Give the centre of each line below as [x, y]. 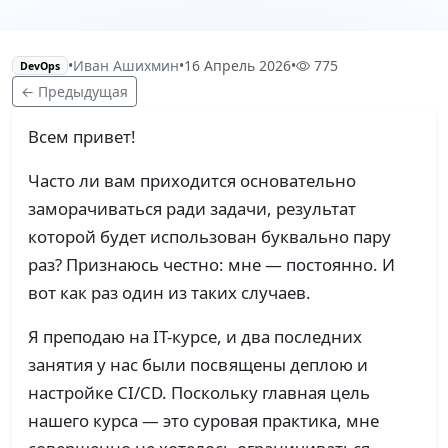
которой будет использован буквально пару [209, 237]
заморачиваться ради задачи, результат [192, 209]
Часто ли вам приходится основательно [192, 181]
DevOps [39, 65]
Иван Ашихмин [125, 66]
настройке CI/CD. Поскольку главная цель [199, 393]
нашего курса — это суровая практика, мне [203, 421]
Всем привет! [82, 137]
